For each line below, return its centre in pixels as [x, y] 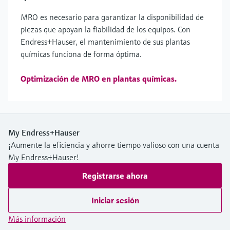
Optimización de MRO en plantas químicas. [99, 79]
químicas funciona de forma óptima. [81, 54]
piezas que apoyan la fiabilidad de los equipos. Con [106, 30]
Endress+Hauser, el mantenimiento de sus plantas [105, 42]
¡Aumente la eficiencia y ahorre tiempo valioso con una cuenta [114, 145]
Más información [37, 219]
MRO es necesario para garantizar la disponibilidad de [112, 17]
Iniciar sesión [115, 200]
